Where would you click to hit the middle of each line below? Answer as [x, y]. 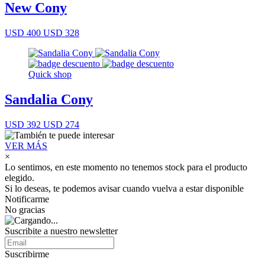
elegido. [20, 177]
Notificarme [27, 199]
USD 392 [23, 124]
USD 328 [60, 33]
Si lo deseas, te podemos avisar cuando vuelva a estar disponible [124, 188]
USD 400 [23, 33]
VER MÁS [26, 146]
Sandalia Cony [49, 100]
